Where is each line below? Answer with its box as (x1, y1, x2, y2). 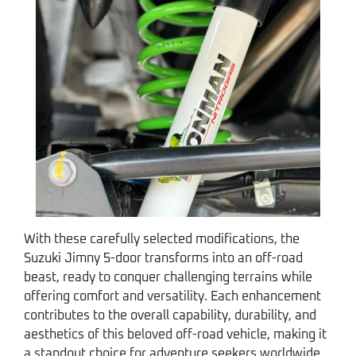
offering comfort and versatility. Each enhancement (24, 290, 321, 304)
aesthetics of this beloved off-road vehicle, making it (24, 328, 327, 342)
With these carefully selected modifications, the (24, 233, 300, 246)
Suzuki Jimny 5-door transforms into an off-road (24, 252, 303, 265)
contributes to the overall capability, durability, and (24, 309, 316, 323)
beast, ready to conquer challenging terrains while (24, 271, 312, 284)
